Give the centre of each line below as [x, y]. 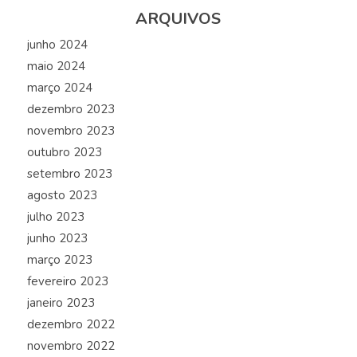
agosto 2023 [62, 196]
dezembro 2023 [71, 110]
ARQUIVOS [178, 19]
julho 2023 [55, 217]
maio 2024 [56, 67]
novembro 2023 [71, 131]
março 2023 [59, 260]
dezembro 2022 [71, 325]
